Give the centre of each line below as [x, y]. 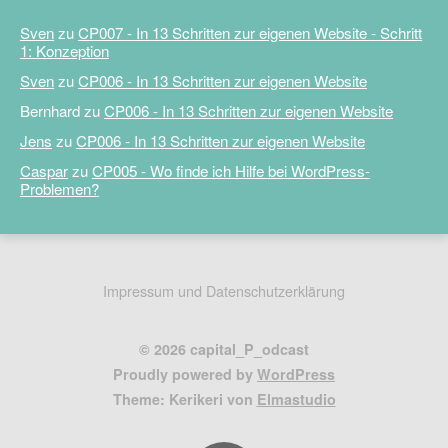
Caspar [44, 170]
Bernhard [50, 110]
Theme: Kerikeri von [184, 398]
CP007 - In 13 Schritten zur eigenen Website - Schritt [250, 32]
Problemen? [59, 188]
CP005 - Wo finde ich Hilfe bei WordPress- [231, 170]
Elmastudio [296, 398]
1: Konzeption [64, 50]
